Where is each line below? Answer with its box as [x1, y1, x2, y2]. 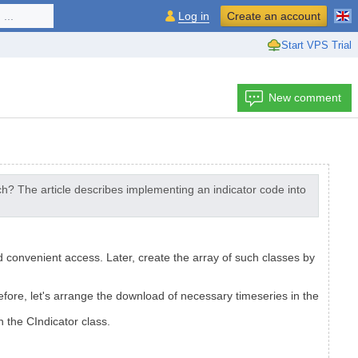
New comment [268, 91, 341, 104]
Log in [178, 10, 209, 22]
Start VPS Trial [281, 38, 352, 51]
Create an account [227, 10, 320, 22]
